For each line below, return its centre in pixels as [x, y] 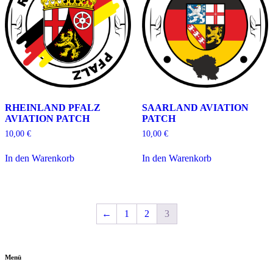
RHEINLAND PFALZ [53, 108]
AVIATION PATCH [47, 119]
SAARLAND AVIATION [195, 108]
